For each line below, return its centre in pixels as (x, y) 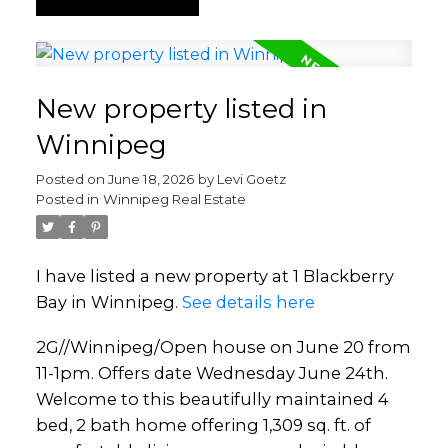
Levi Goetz (251, 178)
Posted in (67, 198)
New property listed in (181, 108)
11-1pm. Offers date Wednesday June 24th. (211, 373)
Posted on (71, 178)
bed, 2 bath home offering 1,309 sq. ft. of (203, 425)
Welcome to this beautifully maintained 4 (212, 399)
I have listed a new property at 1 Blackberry (214, 275)
